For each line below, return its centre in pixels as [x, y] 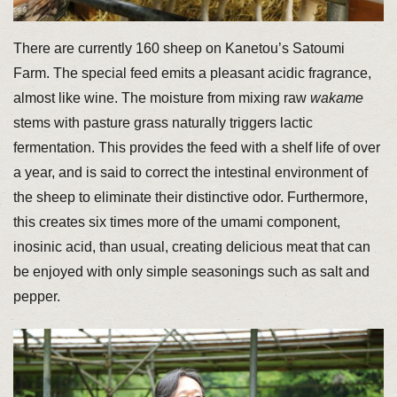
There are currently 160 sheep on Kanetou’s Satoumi [179, 49]
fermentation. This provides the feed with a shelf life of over [196, 148]
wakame [336, 98]
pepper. [36, 297]
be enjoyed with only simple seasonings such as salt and [191, 272]
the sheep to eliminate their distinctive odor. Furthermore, [190, 198]
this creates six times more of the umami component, [176, 222]
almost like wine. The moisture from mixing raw [161, 98]
